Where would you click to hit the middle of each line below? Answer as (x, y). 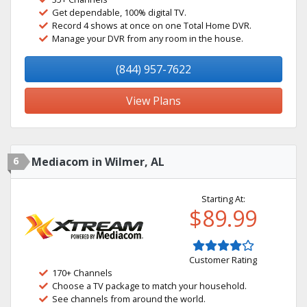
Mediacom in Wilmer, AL (98, 162)
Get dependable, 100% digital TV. (119, 12)
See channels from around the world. (129, 299)
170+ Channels (82, 273)
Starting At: (223, 199)
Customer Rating (223, 260)
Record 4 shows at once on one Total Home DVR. (152, 25)
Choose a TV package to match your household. (149, 286)
